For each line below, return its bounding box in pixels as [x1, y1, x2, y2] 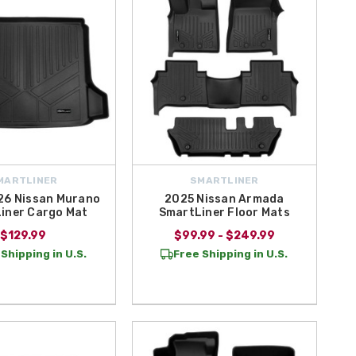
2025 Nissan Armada [164, 192, 284, 207]
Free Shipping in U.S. [173, 248, 288, 261]
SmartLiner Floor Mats [158, 206, 290, 220]
